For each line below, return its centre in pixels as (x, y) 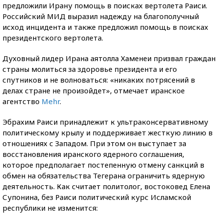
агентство (22, 101)
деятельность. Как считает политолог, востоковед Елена (106, 186)
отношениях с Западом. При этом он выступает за (94, 143)
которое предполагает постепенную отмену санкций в (103, 164)
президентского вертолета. (53, 37)
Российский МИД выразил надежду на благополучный (101, 16)
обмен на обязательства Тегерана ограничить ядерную (104, 175)
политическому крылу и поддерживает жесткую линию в (108, 132)
